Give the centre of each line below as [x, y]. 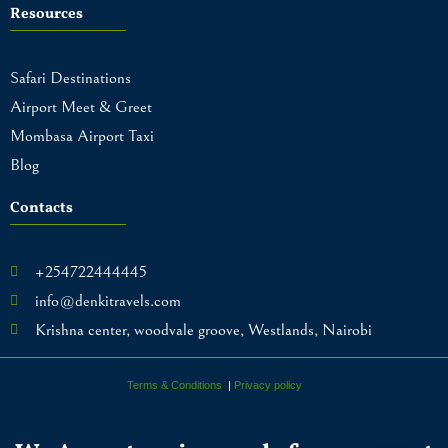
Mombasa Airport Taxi [82, 135]
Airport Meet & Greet [81, 106]
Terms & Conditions [174, 384]
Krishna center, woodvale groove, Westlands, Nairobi [203, 329]
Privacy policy [267, 384]
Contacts [41, 208]
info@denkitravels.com [107, 300]
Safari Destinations [70, 77]
